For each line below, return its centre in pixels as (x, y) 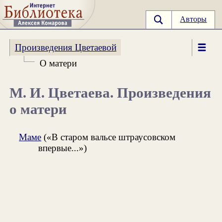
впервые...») (62, 148)
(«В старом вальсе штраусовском (109, 137)
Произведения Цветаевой (65, 47)
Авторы (194, 19)
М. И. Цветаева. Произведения (111, 93)
